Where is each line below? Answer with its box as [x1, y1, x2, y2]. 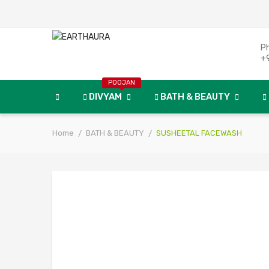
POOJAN [108, 79, 135, 86]
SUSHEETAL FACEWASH [156, 128, 243, 138]
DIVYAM [89, 91, 122, 102]
